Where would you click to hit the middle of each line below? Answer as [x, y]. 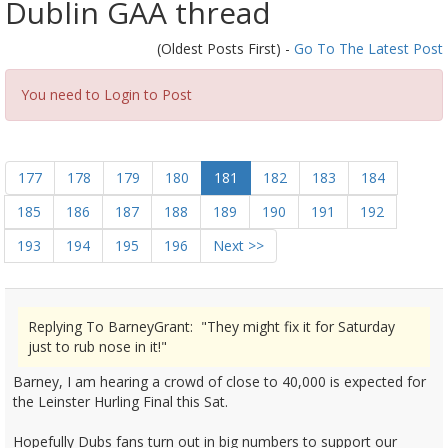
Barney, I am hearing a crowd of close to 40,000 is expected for [219, 381]
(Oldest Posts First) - [225, 48]
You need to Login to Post [106, 94]
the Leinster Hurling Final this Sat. [120, 401]
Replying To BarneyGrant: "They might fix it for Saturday [211, 326]
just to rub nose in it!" [97, 346]
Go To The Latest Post [368, 48]
